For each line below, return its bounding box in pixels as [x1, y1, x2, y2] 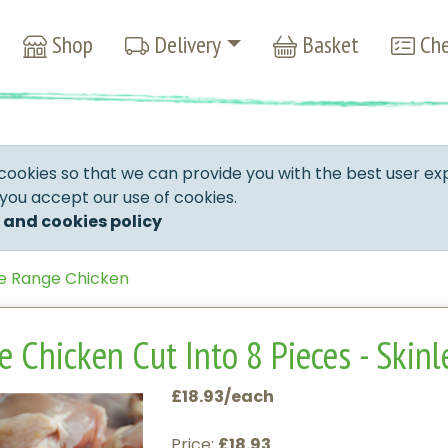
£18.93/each [171, 385, 275, 409]
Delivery [148, 29, 221, 61]
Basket [297, 29, 360, 61]
